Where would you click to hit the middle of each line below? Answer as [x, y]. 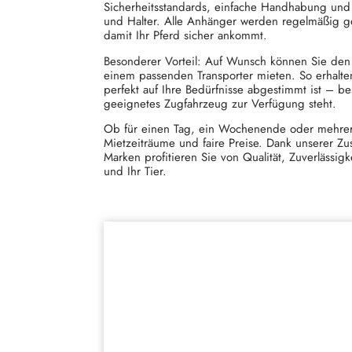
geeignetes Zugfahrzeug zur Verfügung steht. [220, 103]
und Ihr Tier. [135, 172]
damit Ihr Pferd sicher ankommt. [185, 36]
